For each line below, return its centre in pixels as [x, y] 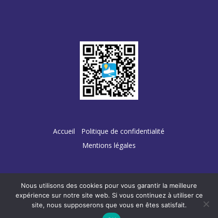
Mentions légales [109, 145]
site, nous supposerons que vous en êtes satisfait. [109, 205]
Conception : [73, 195]
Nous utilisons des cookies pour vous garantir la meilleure [109, 185]
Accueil [64, 131]
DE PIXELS [135, 195]
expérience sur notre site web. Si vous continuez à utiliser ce [109, 195]
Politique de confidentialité [123, 131]
